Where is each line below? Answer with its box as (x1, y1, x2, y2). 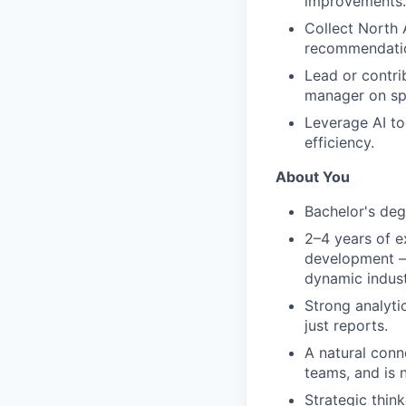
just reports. (304, 316, 388, 334)
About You (275, 168, 350, 186)
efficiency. (304, 133, 374, 151)
